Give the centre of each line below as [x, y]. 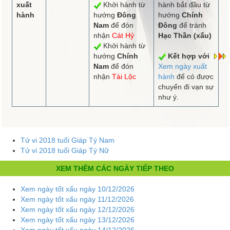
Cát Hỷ [123, 35]
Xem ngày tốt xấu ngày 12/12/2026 [78, 209]
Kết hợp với [188, 56]
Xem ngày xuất [182, 66]
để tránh [191, 25]
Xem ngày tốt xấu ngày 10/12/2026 [78, 189]
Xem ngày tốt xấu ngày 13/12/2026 [78, 219]
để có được [194, 76]
